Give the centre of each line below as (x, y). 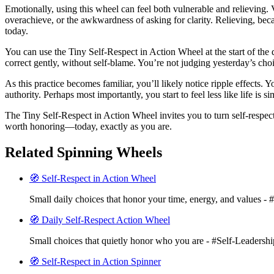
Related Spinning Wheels (83, 152)
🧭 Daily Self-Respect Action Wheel (100, 220)
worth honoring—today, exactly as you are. (88, 126)
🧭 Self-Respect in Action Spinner (95, 261)
